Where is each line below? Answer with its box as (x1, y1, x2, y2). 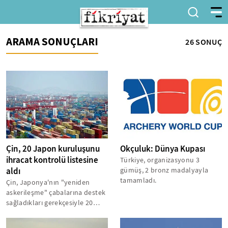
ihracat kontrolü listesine (6, 154, 98, 166)
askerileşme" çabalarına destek (6, 188, 106, 197)
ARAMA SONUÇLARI (6, 35, 98, 48)
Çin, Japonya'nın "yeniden (6, 178, 90, 187)
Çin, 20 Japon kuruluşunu (6, 143, 100, 155)
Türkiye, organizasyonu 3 (120, 155, 200, 165)
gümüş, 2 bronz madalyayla (120, 165, 209, 175)
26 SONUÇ (185, 36, 222, 47)
